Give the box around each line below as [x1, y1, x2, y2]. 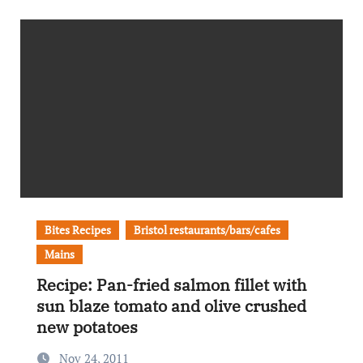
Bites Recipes [44, 222, 111, 237]
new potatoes [36, 316, 138, 338]
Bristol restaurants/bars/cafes [133, 222, 280, 237]
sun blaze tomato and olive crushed [36, 295, 306, 317]
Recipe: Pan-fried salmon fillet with [36, 274, 306, 296]
